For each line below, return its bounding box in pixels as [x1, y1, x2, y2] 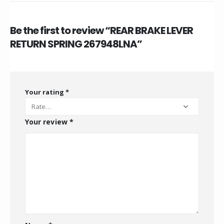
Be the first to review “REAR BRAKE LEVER [10, 23, 193, 37]
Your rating [25, 87, 65, 96]
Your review [25, 116, 69, 126]
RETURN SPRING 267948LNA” [10, 36, 142, 51]
